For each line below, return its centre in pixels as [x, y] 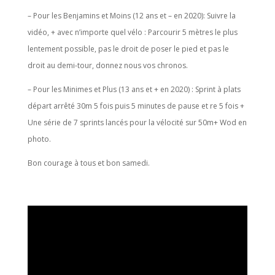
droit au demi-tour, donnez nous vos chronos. [107, 65]
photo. [39, 139]
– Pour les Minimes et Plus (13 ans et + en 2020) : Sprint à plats [134, 89]
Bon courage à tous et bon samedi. [88, 163]
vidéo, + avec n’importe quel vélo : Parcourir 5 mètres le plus [132, 32]
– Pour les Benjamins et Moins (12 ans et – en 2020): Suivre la [131, 15]
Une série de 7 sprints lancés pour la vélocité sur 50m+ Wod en [137, 122]
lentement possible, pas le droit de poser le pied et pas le [128, 48]
